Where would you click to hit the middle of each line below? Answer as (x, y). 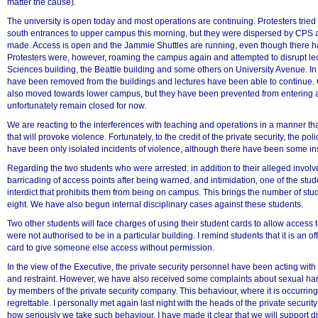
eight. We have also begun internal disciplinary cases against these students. (155, 204)
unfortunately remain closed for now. (77, 105)
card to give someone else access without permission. (111, 247)
